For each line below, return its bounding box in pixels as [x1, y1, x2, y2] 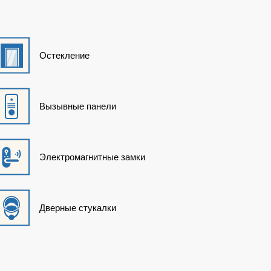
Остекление [39, 50, 90, 60]
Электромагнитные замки [39, 151, 146, 162]
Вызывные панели [39, 100, 117, 111]
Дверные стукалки [39, 202, 117, 213]
